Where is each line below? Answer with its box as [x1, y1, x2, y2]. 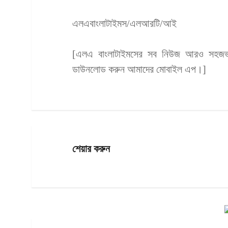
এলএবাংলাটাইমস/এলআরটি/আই [72, 17, 177, 29]
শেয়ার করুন [72, 142, 110, 154]
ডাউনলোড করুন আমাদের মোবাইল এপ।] [72, 63, 206, 75]
